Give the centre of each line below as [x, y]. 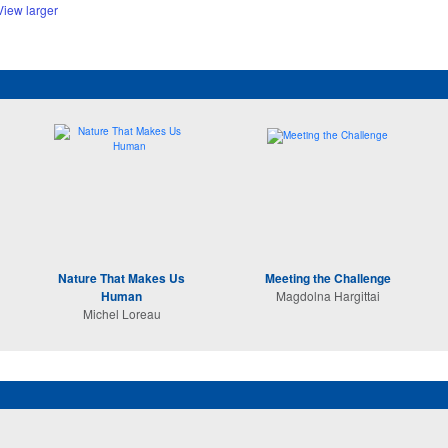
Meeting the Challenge [327, 278]
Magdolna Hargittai [327, 295]
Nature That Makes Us [122, 278]
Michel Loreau [121, 313]
